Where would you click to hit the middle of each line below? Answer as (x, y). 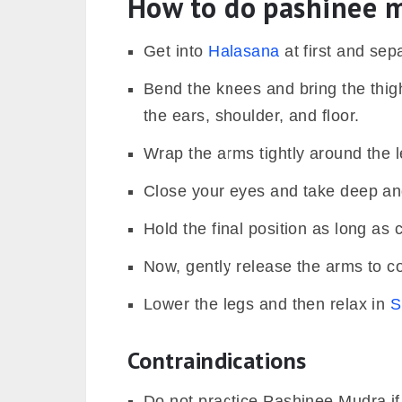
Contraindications (217, 360)
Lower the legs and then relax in (267, 304)
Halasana (244, 51)
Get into (176, 51)
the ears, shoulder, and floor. (252, 115)
